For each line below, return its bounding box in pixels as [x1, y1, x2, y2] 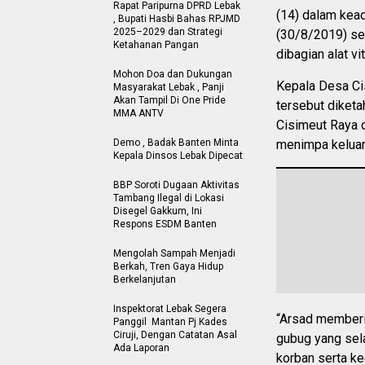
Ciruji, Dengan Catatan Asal [113, 329, 237, 341]
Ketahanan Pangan [113, 39, 199, 51]
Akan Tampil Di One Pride [113, 95, 226, 106]
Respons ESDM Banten [113, 218, 217, 230]
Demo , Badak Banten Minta [113, 137, 239, 148]
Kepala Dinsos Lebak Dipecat [113, 150, 243, 161]
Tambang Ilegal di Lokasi [113, 192, 224, 204]
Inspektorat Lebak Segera [113, 303, 226, 314]
